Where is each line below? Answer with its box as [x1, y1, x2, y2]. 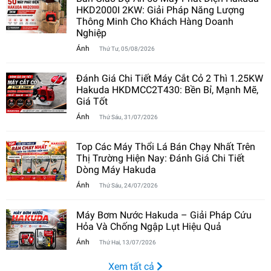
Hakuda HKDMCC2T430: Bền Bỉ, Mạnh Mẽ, [76, 84, 258, 96]
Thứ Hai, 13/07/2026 [99, 238, 156, 246]
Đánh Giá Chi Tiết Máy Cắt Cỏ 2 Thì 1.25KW [76, 73, 263, 84]
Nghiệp [76, 27, 106, 39]
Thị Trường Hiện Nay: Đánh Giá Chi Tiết [76, 152, 244, 164]
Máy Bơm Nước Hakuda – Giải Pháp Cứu [76, 209, 252, 221]
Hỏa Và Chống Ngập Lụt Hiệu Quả [76, 221, 221, 232]
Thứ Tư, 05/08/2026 [99, 45, 155, 52]
